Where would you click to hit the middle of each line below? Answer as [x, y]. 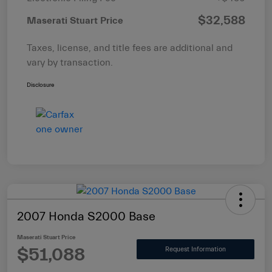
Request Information [195, 249]
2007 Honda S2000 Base [86, 217]
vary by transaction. [70, 63]
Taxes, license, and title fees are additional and [130, 48]
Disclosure [40, 85]
